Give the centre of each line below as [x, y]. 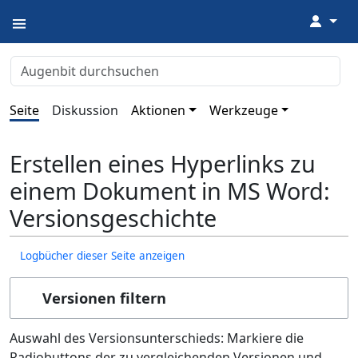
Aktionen [158, 110]
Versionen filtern [104, 298]
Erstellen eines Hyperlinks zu [163, 164]
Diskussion [85, 110]
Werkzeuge [243, 110]
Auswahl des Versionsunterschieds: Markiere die [157, 338]
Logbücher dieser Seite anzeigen [103, 256]
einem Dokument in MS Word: [170, 191]
